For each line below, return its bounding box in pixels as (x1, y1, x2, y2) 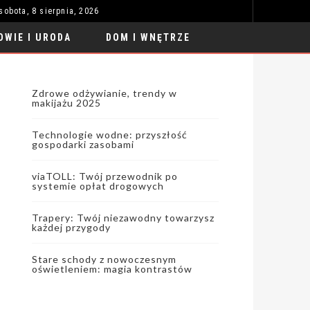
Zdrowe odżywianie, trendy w (32, 87, 177, 99)
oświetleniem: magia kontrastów (32, 263, 192, 275)
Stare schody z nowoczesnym (32, 253, 176, 265)
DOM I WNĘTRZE (106, 32, 190, 43)
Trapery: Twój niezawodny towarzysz (32, 212, 215, 224)
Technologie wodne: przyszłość (32, 129, 188, 140)
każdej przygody (32, 221, 111, 233)
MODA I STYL (237, 7, 283, 15)
